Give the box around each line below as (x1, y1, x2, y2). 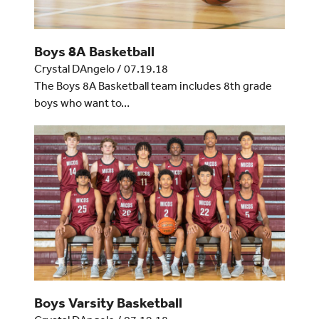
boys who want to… (33, 95, 130, 110)
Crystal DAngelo (33, 61, 115, 76)
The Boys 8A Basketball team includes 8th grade (33, 78, 272, 93)
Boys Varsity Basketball (33, 294, 182, 312)
